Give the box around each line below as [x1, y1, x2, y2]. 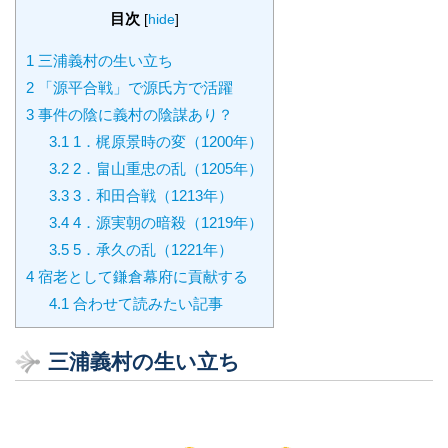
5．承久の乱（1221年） [68, 241, 233, 259]
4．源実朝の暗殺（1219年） [68, 214, 263, 232]
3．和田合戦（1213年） [68, 187, 233, 205]
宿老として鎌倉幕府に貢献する [34, 268, 248, 286]
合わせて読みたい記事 [68, 295, 223, 313]
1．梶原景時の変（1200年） [68, 133, 263, 151]
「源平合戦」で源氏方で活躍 [34, 79, 233, 97]
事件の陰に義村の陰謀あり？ [34, 106, 233, 124]
